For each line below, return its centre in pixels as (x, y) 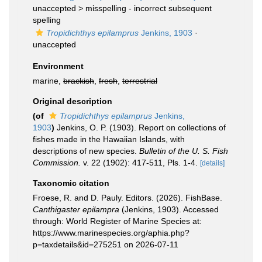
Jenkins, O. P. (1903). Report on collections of (141, 127)
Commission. (57, 163)
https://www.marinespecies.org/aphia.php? (111, 233)
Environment (58, 66)
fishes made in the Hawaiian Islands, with (109, 139)
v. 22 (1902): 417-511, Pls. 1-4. (139, 163)
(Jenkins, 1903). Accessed (169, 209)
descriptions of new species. (86, 151)
